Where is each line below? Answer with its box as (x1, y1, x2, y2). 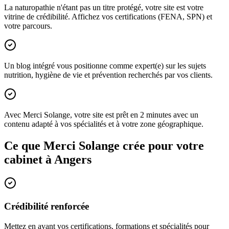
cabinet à (4, 153, 54, 167)
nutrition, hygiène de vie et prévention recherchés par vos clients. (4, 71, 213, 80)
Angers (54, 153, 91, 167)
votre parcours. (4, 21, 52, 31)
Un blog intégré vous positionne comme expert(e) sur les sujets (4, 61, 206, 71)
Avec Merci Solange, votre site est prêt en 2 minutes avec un (4, 110, 198, 120)
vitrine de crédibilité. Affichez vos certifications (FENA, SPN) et (4, 12, 212, 21)
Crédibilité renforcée (4, 200, 89, 212)
